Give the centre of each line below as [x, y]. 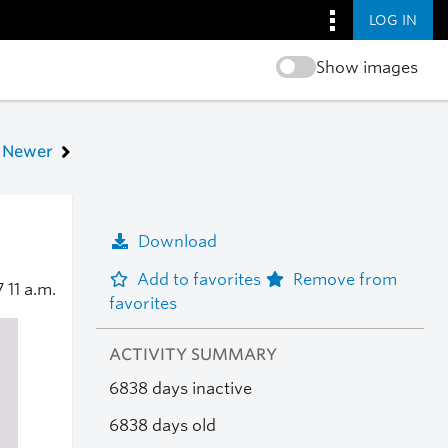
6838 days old [162, 425]
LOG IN [393, 19]
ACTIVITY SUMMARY [192, 355]
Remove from [344, 279]
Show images [366, 67]
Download [177, 241]
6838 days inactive [180, 389]
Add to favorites [200, 279]
